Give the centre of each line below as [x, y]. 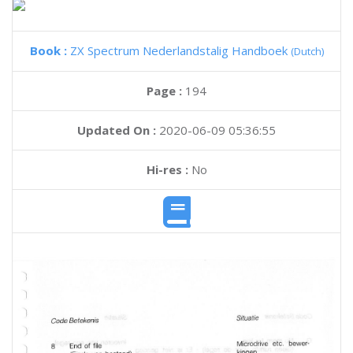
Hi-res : [167, 169]
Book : [50, 50]
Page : [166, 91]
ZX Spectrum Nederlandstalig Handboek [180, 50]
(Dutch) [307, 51]
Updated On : [117, 130]
